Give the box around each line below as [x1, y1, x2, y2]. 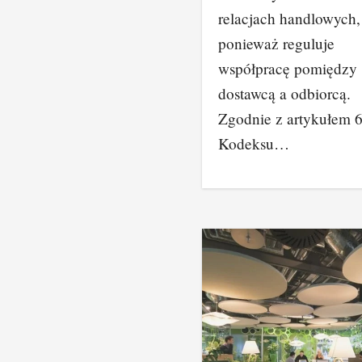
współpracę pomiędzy [218, 58, 357, 78]
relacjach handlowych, [218, 8, 360, 28]
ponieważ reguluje [218, 33, 335, 53]
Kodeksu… [218, 133, 289, 154]
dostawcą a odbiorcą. [218, 83, 351, 103]
